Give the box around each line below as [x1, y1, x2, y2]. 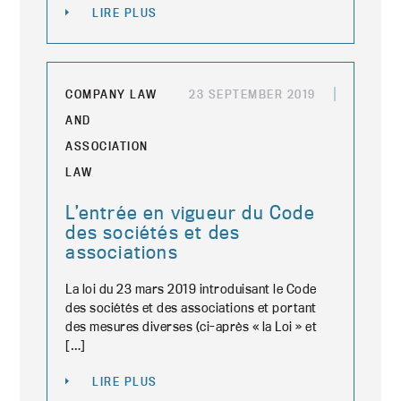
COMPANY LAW [65, 87, 158, 101]
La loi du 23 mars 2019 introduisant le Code [65, 280, 317, 297]
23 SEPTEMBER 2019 [189, 87, 316, 101]
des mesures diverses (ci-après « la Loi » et [65, 318, 318, 335]
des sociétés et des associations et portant [65, 299, 317, 316]
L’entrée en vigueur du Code [65, 200, 315, 224]
